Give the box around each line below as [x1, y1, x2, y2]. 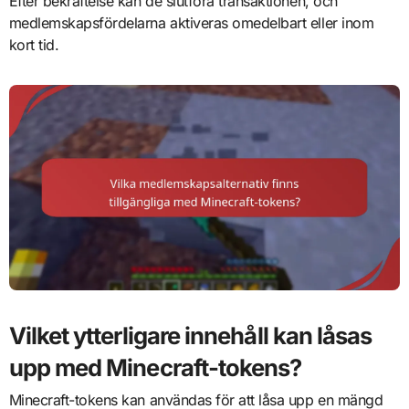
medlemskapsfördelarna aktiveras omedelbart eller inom [8, 13, 374, 32]
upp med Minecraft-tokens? [8, 352, 302, 382]
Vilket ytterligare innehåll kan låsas [8, 320, 372, 350]
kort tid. [8, 35, 59, 54]
